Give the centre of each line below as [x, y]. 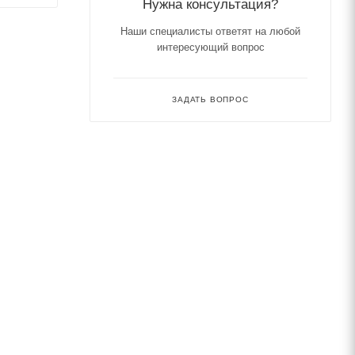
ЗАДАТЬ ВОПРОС [210, 99]
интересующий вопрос [210, 47]
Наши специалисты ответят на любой [210, 31]
